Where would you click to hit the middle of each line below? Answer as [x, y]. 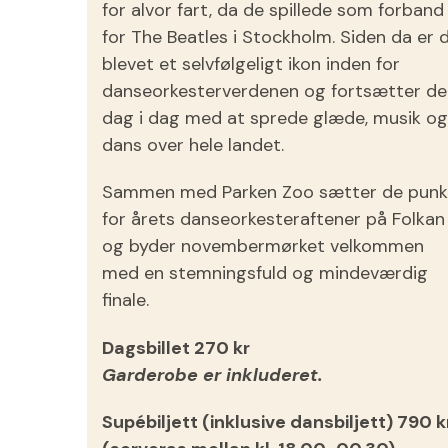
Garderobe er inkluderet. [212, 374]
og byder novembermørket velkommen [263, 246]
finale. [125, 300]
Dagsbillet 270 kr [176, 347]
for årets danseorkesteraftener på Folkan [273, 219]
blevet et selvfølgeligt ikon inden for [251, 64]
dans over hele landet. [193, 145]
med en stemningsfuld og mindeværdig [265, 273]
